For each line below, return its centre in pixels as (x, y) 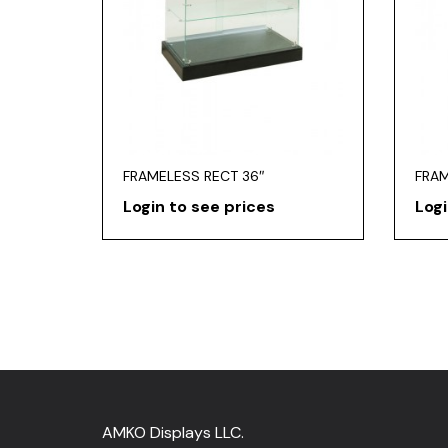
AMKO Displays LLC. (173, 433)
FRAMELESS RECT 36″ (194, 176)
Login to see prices (199, 207)
